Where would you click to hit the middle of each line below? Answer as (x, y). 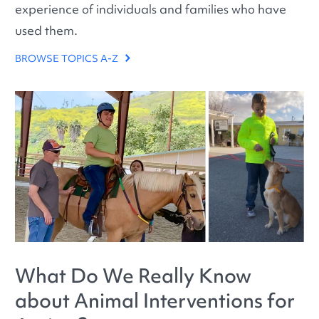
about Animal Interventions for (155, 301)
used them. (47, 30)
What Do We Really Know (134, 276)
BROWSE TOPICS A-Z (68, 58)
